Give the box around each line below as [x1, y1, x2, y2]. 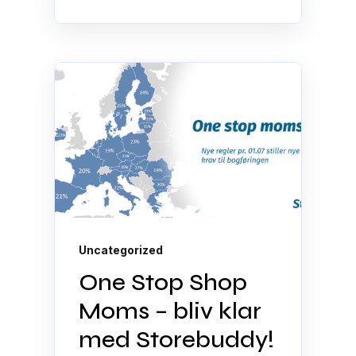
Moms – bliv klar [79, 296, 262, 325]
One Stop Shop [79, 267, 248, 296]
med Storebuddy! [79, 324, 275, 354]
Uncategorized [79, 242, 164, 257]
